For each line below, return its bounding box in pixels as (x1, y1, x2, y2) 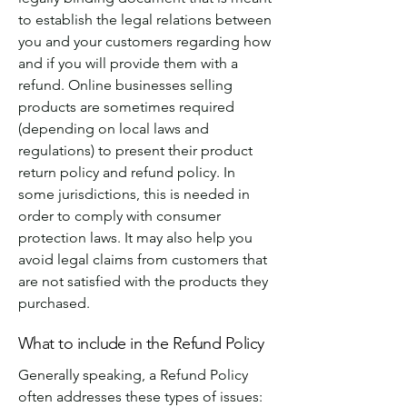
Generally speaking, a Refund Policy (18, 365, 248, 383)
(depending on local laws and (18, 119, 209, 137)
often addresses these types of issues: (18, 387, 263, 405)
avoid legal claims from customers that (18, 250, 267, 268)
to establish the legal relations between (18, 10, 272, 28)
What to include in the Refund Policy (18, 333, 264, 353)
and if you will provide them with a (18, 54, 238, 72)
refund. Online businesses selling (18, 75, 233, 94)
